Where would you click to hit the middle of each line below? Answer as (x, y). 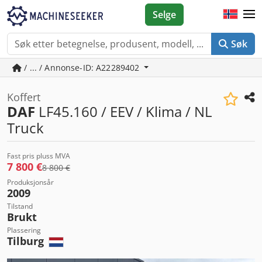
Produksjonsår (30, 182)
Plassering (24, 230)
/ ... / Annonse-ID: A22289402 (82, 68)
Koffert (24, 97)
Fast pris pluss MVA (39, 156)
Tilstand (20, 206)
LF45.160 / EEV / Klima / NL (124, 111)
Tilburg (27, 241)
